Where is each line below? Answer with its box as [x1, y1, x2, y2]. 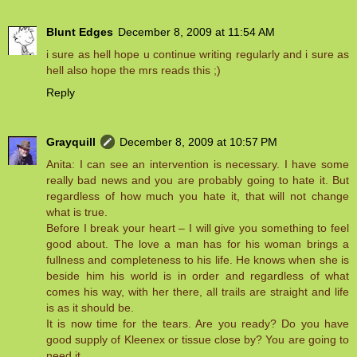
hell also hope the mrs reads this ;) [46, 64, 221, 77]
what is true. [46, 206, 108, 219]
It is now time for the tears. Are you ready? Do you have [46, 317, 349, 331]
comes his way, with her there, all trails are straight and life [46, 285, 349, 299]
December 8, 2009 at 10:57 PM [120, 135, 277, 149]
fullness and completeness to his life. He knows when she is [46, 253, 349, 267]
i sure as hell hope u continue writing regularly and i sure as [46, 48, 349, 61]
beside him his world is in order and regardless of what [46, 269, 349, 283]
